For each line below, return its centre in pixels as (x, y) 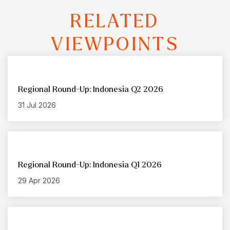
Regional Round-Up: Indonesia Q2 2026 (91, 89)
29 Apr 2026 (39, 181)
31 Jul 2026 (37, 105)
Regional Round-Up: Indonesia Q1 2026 (90, 165)
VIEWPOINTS (115, 45)
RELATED (115, 22)
